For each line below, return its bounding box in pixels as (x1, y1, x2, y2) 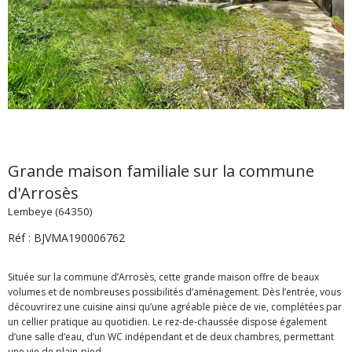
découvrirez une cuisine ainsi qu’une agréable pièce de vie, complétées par (8, 300, 342, 314)
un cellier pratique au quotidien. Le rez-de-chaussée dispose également (8, 315, 327, 329)
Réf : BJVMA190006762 (8, 230, 125, 246)
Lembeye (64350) (8, 204, 93, 219)
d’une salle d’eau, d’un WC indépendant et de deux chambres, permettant (8, 330, 334, 344)
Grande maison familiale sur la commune (8, 160, 314, 182)
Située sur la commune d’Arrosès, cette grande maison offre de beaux (8, 270, 319, 284)
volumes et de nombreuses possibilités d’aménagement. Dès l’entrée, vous (8, 285, 341, 299)
